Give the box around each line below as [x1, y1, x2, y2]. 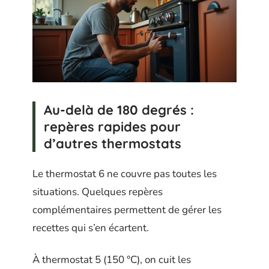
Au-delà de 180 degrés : [44, 101, 194, 118]
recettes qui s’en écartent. [32, 221, 149, 235]
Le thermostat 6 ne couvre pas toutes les [32, 167, 217, 181]
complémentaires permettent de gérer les [32, 203, 222, 217]
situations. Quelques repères [32, 185, 163, 199]
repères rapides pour [44, 118, 181, 135]
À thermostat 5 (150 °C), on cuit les [32, 252, 191, 267]
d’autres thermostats [44, 134, 181, 152]
